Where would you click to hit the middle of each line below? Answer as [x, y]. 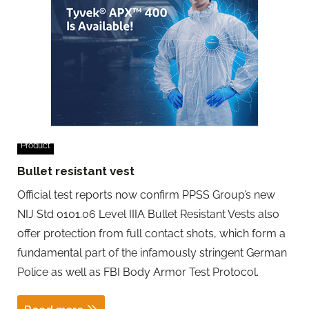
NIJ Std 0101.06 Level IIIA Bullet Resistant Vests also [148, 214]
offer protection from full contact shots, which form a [151, 233]
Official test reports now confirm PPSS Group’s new [146, 195]
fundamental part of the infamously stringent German [152, 252]
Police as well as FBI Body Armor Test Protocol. [138, 272]
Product [36, 145]
